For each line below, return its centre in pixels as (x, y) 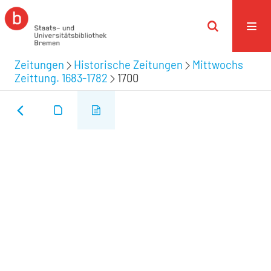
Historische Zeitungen (128, 64)
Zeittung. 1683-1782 (61, 78)
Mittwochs (218, 64)
